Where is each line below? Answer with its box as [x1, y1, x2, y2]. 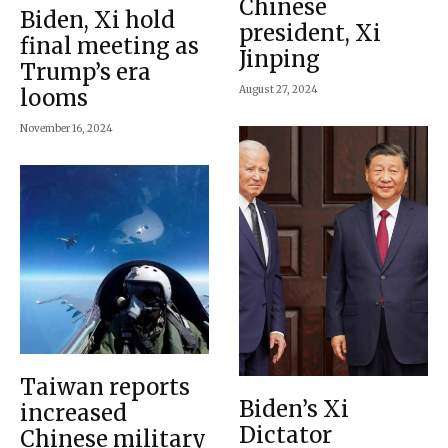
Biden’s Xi [239, 395, 349, 424]
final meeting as [20, 31, 199, 60]
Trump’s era [20, 57, 151, 86]
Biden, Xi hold [20, 5, 175, 34]
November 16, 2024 [20, 121, 113, 135]
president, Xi [239, 18, 381, 47]
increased [20, 398, 127, 427]
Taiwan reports [20, 372, 190, 401]
